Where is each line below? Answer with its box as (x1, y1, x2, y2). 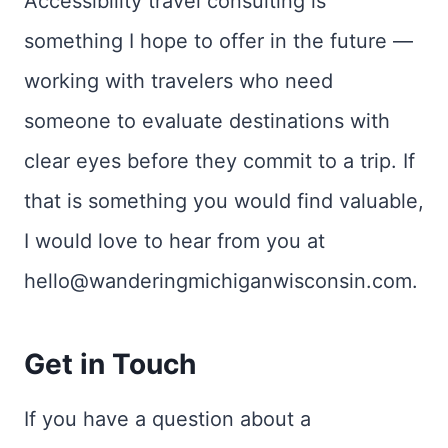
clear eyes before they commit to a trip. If (24, 148, 415, 173)
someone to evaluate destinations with (24, 108, 390, 133)
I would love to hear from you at (24, 228, 325, 253)
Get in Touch (24, 346, 196, 381)
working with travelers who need (24, 68, 333, 93)
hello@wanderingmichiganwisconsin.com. (24, 268, 418, 293)
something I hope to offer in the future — (24, 28, 413, 53)
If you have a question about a (24, 406, 311, 431)
